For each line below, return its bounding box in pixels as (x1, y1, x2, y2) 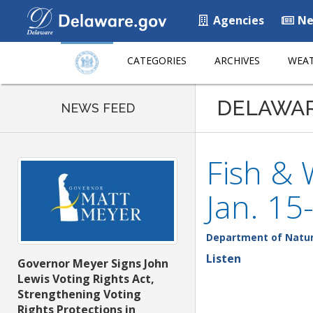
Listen (206, 251, 241, 266)
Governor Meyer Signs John (17, 256, 168, 272)
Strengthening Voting (17, 286, 141, 303)
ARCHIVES (214, 54, 260, 67)
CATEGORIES (127, 54, 187, 67)
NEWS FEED (60, 101, 135, 115)
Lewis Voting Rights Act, (17, 271, 154, 287)
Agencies (210, 13, 264, 28)
